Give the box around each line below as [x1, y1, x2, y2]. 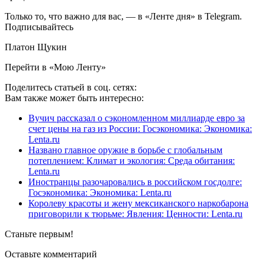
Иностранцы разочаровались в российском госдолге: [28, 176, 242, 187]
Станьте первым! [5, 228, 73, 239]
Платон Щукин [5, 41, 67, 52]
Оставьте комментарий [5, 248, 97, 259]
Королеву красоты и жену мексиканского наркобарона [28, 198, 248, 208]
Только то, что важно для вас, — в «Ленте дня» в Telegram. [5, 11, 242, 21]
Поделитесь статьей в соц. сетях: [5, 82, 137, 92]
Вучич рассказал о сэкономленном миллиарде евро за [28, 112, 245, 123]
